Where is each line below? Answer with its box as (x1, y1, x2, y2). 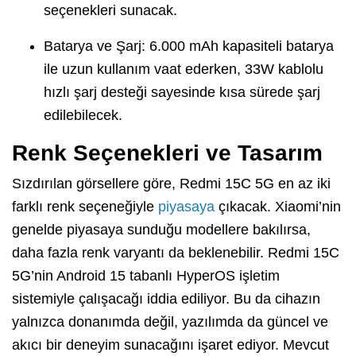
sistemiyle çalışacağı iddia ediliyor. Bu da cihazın (12, 291, 320, 308)
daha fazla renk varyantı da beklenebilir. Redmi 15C (12, 245, 339, 261)
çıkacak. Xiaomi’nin (215, 199, 341, 215)
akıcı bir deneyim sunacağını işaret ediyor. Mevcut (12, 337, 329, 354)
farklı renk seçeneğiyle (12, 199, 158, 215)
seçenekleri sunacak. (44, 2, 177, 19)
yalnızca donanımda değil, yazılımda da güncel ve (12, 314, 328, 331)
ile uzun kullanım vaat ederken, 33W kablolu (44, 61, 323, 78)
